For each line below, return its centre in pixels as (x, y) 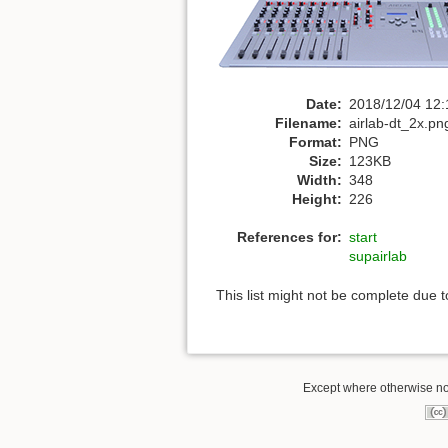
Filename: (308, 122)
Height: (317, 198)
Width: (319, 179)
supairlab (378, 256)
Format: (315, 141)
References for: (289, 237)
